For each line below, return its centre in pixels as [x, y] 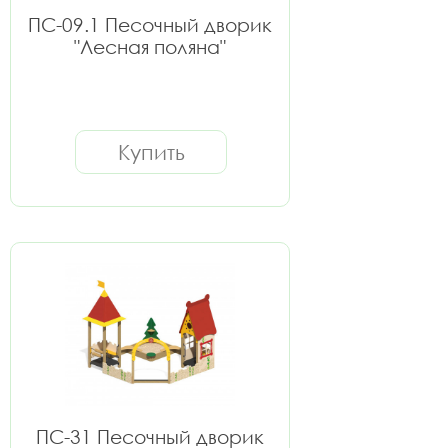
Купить [151, 152]
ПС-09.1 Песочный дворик [150, 24]
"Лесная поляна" [150, 46]
